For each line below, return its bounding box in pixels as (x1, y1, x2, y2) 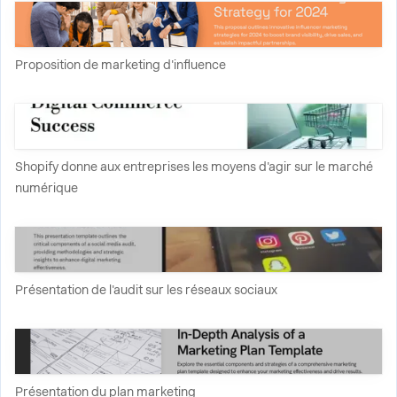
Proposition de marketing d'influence (15, 58, 226, 72)
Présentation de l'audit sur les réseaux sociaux (15, 283, 277, 297)
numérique (15, 181, 78, 195)
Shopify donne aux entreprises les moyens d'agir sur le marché (15, 160, 373, 174)
